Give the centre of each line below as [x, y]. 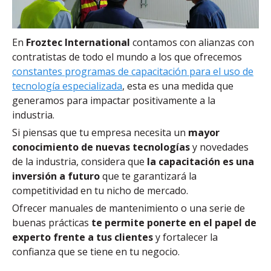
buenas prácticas [52, 223]
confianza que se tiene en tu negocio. [96, 252]
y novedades [220, 147]
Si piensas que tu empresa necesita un [100, 133]
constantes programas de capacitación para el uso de [133, 72]
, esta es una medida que [178, 86]
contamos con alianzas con [192, 43]
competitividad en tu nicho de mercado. [100, 191]
